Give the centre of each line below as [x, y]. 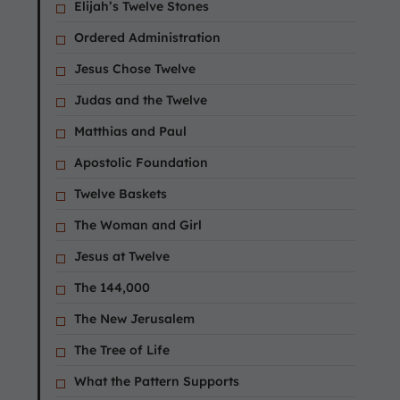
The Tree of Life [122, 350]
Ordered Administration [147, 38]
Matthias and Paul [130, 132]
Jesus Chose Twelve [135, 69]
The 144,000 [112, 288]
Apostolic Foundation [141, 163]
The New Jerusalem [134, 319]
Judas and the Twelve [141, 100]
